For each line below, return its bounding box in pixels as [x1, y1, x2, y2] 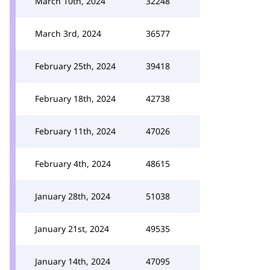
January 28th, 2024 [35, 190, 110, 202]
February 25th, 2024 [35, 60, 116, 72]
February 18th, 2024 [35, 93, 116, 104]
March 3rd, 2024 [35, 28, 101, 39]
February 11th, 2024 [35, 125, 116, 137]
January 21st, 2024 [35, 223, 109, 234]
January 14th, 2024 [35, 256, 110, 267]
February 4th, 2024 [35, 158, 111, 169]
